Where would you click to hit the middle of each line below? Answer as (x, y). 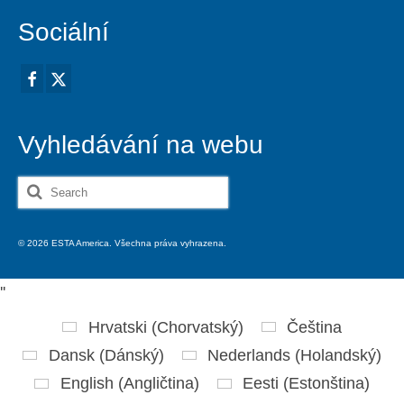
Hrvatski (117, 327)
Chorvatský (197, 327)
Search (44, 189)
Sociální (64, 32)
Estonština (326, 384)
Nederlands (248, 355)
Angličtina (158, 384)
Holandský (338, 355)
